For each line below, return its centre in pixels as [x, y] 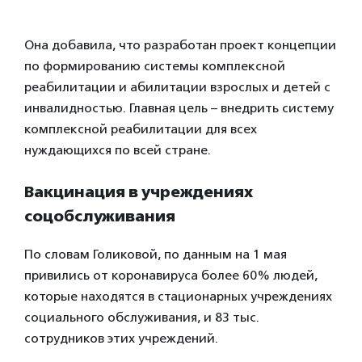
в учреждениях [191, 192]
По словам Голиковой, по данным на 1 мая [156, 254]
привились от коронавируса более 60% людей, [171, 275]
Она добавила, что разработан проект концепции [180, 44]
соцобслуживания [100, 216]
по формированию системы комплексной [155, 65]
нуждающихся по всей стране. [118, 149]
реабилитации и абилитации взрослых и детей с [177, 86]
